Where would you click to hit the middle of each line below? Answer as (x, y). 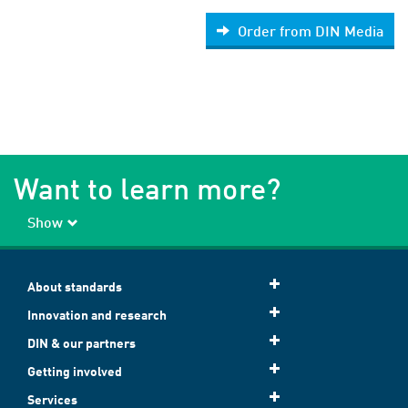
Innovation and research (97, 315)
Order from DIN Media (311, 31)
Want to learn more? (147, 189)
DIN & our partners (82, 343)
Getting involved (75, 372)
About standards (75, 287)
